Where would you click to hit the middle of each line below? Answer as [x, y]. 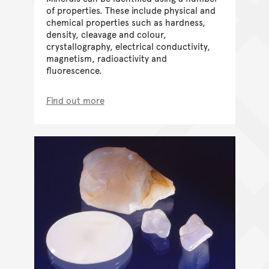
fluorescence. [74, 70]
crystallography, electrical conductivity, [128, 46]
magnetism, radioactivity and [106, 58]
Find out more [75, 100]
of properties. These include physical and [131, 10]
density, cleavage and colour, [106, 34]
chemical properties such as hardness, [125, 22]
